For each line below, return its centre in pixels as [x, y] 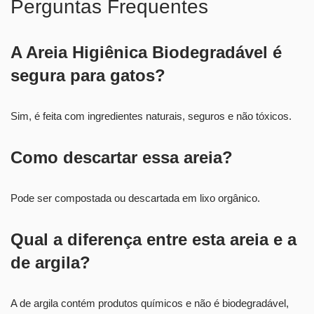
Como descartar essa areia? [122, 157]
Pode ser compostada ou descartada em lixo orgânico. [135, 198]
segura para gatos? [88, 75]
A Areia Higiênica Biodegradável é [146, 52]
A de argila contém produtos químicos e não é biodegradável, [150, 303]
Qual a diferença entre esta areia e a [153, 239]
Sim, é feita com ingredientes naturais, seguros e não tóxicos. [151, 116]
